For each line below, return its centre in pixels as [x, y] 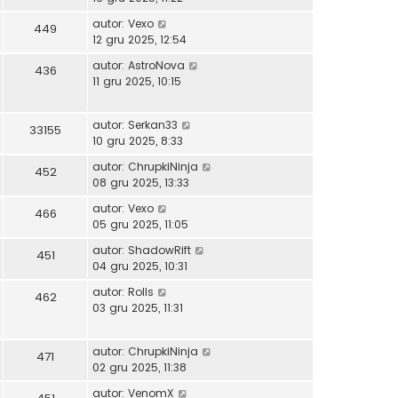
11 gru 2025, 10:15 [137, 81]
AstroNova [156, 65]
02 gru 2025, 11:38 [139, 367]
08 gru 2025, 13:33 [141, 182]
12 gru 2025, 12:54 [139, 39]
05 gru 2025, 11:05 [140, 224]
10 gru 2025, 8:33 [138, 140]
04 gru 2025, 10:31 [140, 266]
